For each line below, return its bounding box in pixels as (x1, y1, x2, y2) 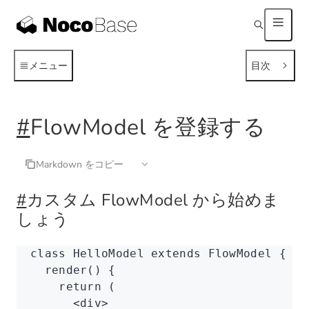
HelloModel (66, 247, 144, 260)
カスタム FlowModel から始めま (26, 189, 280, 211)
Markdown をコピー (36, 157, 123, 171)
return (30, 280, 102, 293)
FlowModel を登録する (30, 112, 266, 142)
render (30, 263, 88, 277)
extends (143, 247, 201, 260)
